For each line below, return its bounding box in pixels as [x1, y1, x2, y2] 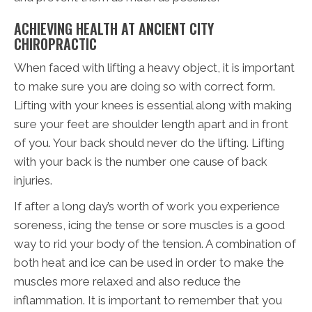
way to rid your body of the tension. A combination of [14, 236, 296, 251]
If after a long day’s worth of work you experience [14, 198, 280, 213]
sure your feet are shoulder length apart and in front [14, 116, 288, 131]
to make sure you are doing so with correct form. [14, 79, 275, 93]
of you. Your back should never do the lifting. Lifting [14, 135, 284, 150]
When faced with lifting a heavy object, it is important [14, 60, 295, 75]
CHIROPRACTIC [14, 33, 97, 54]
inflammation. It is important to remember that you [14, 292, 282, 307]
